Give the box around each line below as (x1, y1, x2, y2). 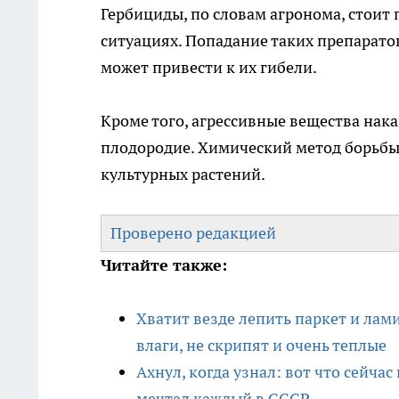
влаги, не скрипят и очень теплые (136, 335, 387, 356)
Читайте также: (101, 255, 227, 276)
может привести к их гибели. (101, 57, 317, 78)
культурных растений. (101, 164, 265, 185)
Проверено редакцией (110, 223, 276, 244)
